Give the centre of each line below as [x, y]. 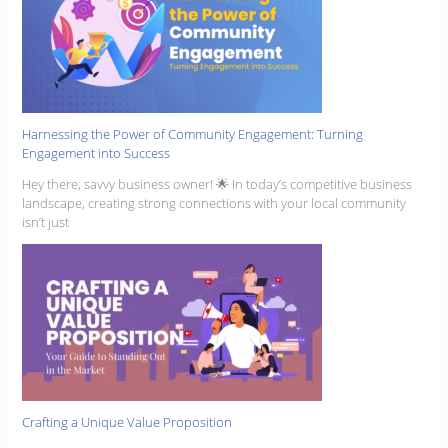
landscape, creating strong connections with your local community [214, 202]
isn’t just [46, 221]
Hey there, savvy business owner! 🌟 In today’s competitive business [217, 183]
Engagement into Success [96, 152]
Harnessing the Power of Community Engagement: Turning [193, 133]
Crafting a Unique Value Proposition [127, 421]
